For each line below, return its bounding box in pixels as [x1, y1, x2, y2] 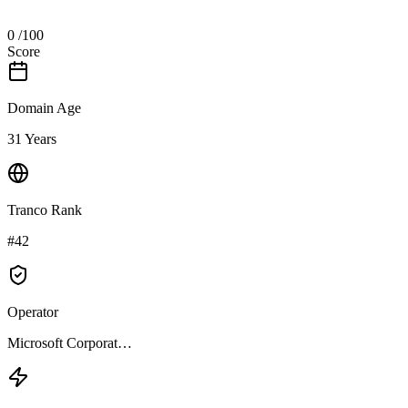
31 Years [7, 130, 56, 147]
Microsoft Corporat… [7, 334, 132, 351]
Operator [7, 303, 58, 320]
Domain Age [7, 99, 81, 116]
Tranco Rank [7, 201, 82, 218]
